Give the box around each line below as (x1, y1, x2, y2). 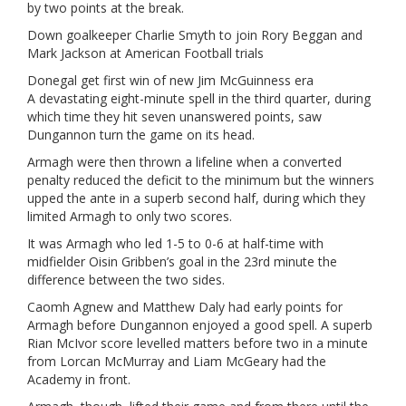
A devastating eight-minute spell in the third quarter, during (27, 89, 371, 107)
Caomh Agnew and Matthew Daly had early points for (27, 297, 343, 315)
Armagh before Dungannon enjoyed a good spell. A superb (27, 315, 372, 333)
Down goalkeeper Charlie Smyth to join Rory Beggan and (27, 25, 362, 43)
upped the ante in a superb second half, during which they (27, 188, 365, 207)
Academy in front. (27, 370, 130, 388)
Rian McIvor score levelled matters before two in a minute (27, 333, 368, 352)
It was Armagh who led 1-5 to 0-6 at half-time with (27, 234, 324, 252)
